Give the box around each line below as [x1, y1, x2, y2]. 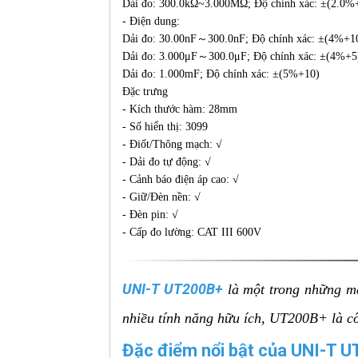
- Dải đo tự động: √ [122, 156, 211, 168]
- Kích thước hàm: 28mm [122, 103, 237, 115]
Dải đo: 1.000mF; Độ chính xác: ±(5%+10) [122, 68, 320, 80]
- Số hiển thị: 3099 [122, 121, 208, 133]
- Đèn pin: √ [122, 209, 178, 221]
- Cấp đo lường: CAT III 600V [122, 226, 261, 238]
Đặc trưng [122, 86, 168, 97]
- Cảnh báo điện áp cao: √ [122, 173, 239, 185]
